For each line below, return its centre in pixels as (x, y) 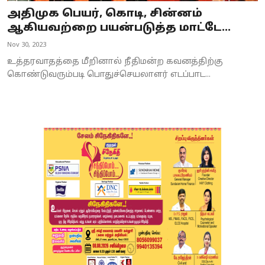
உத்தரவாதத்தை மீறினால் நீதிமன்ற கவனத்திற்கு (115, 62)
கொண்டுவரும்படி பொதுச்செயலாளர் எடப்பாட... (109, 75)
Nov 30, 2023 (27, 45)
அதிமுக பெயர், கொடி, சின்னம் (105, 14)
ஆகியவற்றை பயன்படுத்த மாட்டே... (119, 28)
